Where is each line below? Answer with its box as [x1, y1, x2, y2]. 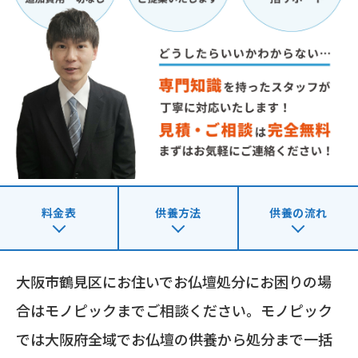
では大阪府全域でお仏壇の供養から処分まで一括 [16, 328, 332, 350]
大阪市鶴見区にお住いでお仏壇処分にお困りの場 [16, 271, 332, 292]
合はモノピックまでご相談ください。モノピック [16, 300, 332, 321]
